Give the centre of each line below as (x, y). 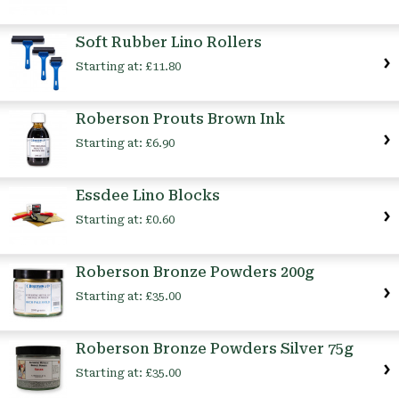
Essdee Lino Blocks (148, 196)
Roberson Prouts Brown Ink (180, 119)
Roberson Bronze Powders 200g (195, 273)
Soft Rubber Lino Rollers (169, 43)
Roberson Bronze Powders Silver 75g (215, 349)
